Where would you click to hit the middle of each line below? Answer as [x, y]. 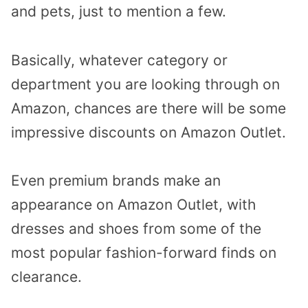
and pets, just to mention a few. [119, 11]
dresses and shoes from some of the [136, 229]
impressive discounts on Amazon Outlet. [148, 132]
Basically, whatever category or [119, 60]
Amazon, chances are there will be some [148, 108]
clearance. [46, 277]
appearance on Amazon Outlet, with [133, 205]
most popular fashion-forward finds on [144, 253]
